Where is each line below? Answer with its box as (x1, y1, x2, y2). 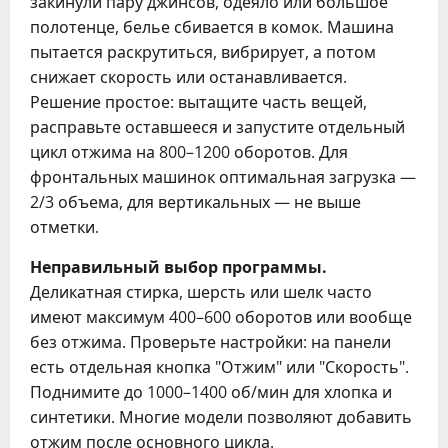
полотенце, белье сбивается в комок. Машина (30, 15, 394, 38)
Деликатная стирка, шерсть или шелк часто (30, 280, 372, 303)
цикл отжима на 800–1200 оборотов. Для (30, 140, 348, 163)
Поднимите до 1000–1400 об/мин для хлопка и (30, 380, 392, 403)
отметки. (30, 215, 99, 238)
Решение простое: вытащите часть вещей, (30, 90, 367, 113)
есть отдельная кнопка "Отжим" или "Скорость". (30, 355, 409, 378)
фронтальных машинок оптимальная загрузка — (30, 165, 416, 188)
